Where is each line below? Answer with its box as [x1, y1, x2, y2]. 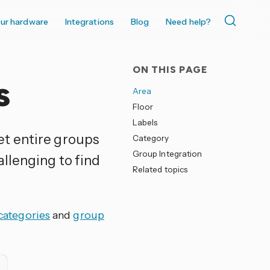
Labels [132, 118, 158, 127]
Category [132, 133, 169, 143]
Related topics [132, 165, 187, 174]
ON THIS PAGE [132, 64, 208, 75]
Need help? [166, 16, 211, 27]
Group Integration [132, 149, 202, 159]
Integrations [64, 16, 114, 27]
